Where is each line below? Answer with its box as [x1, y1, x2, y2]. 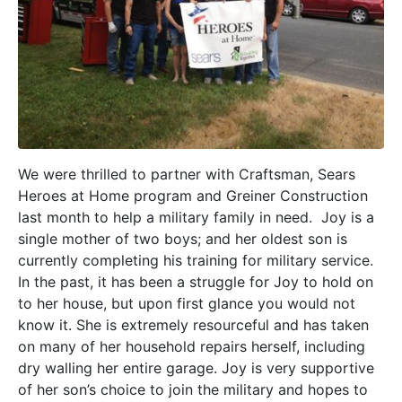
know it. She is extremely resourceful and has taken [18, 316, 369, 335]
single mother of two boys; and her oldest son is [18, 230, 347, 249]
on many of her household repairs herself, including [18, 337, 365, 356]
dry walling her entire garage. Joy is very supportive [18, 359, 374, 378]
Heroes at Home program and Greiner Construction [18, 187, 368, 205]
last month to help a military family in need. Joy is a [18, 208, 374, 227]
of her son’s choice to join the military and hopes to [18, 380, 368, 399]
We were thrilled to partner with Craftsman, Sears [18, 165, 355, 184]
